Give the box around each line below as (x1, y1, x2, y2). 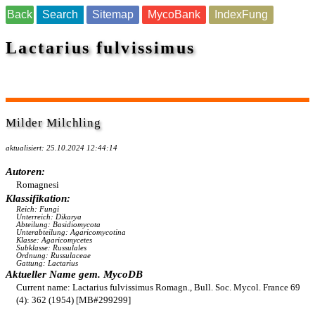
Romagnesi (16, 179, 59, 190)
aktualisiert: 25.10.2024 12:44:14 (6, 144, 117, 152)
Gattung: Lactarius (16, 259, 78, 267)
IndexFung (214, 8, 268, 20)
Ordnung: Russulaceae (16, 252, 91, 259)
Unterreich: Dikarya (16, 213, 82, 221)
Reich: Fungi (16, 205, 59, 213)
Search (42, 8, 78, 20)
